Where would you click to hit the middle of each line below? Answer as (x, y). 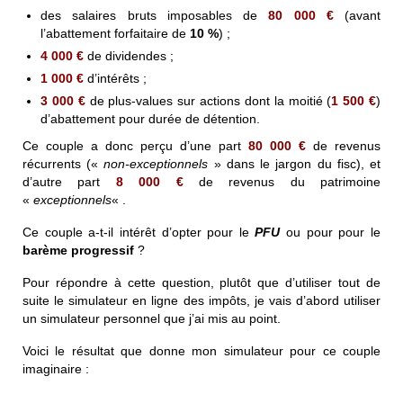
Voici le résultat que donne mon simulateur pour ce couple (201, 350)
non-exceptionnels (156, 163)
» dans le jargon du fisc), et (295, 163)
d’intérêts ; (115, 78)
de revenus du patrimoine (282, 181)
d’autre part (69, 181)
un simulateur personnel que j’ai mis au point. (152, 318)
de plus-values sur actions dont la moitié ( (208, 100)
